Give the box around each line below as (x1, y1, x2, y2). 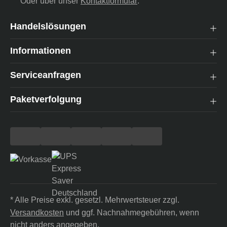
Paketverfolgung (10, 94, 82, 105)
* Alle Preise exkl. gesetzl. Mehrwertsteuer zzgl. (10, 196, 179, 205)
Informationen (10, 46, 71, 56)
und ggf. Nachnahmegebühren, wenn (64, 208, 199, 217)
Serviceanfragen (10, 70, 81, 81)
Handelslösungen (10, 21, 86, 32)
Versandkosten (10, 208, 64, 217)
